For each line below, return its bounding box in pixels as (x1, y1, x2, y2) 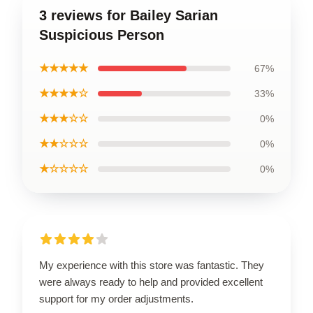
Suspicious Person (39, 27, 164, 43)
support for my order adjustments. (39, 292, 194, 305)
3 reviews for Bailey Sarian (39, 7, 218, 23)
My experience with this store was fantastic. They (39, 259, 264, 271)
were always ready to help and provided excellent (39, 275, 263, 288)
